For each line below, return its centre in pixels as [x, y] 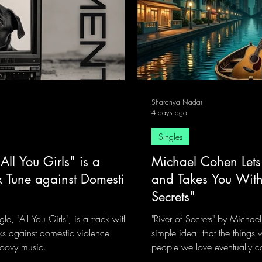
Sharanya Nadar [177, 102]
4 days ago [169, 113]
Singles [170, 137]
